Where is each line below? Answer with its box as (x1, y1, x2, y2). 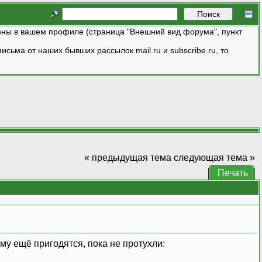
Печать (217, 167, 248, 178)
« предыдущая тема (84, 152, 171, 163)
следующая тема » (173, 152, 255, 163)
